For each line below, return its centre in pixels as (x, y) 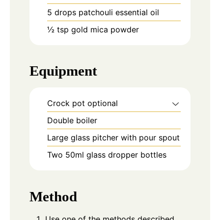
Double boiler (72, 121)
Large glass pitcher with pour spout (113, 138)
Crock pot (67, 103)
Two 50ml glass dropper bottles (108, 155)
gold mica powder (106, 29)
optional (103, 103)
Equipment (63, 71)
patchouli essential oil (120, 12)
